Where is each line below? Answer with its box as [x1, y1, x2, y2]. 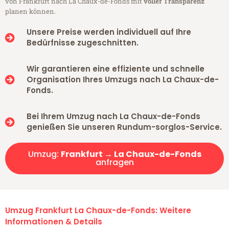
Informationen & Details [5, 216, 102, 227]
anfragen [95, 156, 134, 169]
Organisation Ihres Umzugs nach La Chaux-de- [26, 74, 219, 85]
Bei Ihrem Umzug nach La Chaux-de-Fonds [26, 111, 200, 122]
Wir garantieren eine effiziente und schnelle [26, 63, 204, 75]
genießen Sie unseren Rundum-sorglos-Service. [26, 122, 222, 133]
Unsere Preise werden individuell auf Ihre [26, 27, 191, 38]
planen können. [5, 7, 56, 16]
